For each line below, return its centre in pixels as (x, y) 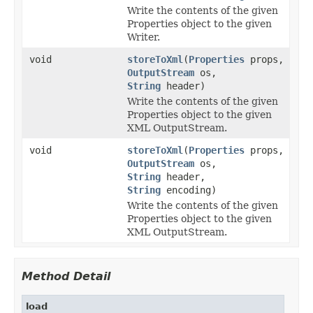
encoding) (189, 190)
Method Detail (66, 276)
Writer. (144, 37)
